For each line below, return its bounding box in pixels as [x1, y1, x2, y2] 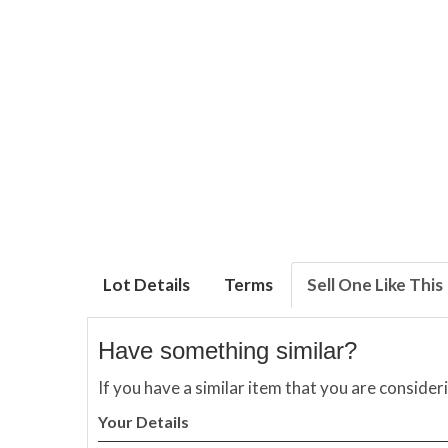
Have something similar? [98, 336, 357, 364]
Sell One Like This [307, 273, 443, 295]
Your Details [98, 411, 189, 431]
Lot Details [103, 273, 190, 295]
